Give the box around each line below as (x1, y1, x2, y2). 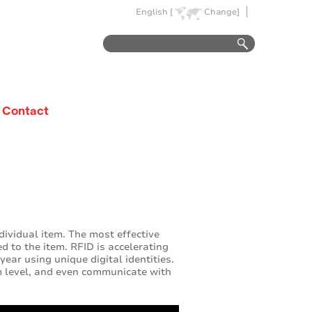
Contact (2, 102, 49, 118)
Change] (204, 6, 240, 17)
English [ (136, 6, 173, 17)
